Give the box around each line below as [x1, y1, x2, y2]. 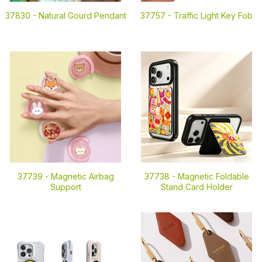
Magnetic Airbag [50, 171, 114, 181]
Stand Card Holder [160, 182, 233, 192]
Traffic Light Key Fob [174, 11, 253, 20]
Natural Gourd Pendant [38, 11, 126, 20]
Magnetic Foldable [177, 171, 249, 181]
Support [50, 182, 81, 192]
